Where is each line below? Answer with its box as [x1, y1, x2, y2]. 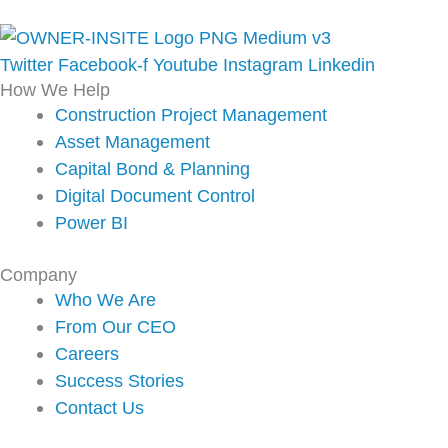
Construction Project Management [54, 103, 327, 125]
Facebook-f [58, 53, 148, 75]
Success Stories [54, 370, 184, 392]
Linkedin [308, 53, 375, 75]
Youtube [153, 53, 218, 75]
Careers [54, 343, 119, 365]
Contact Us [54, 397, 144, 419]
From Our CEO [54, 316, 176, 338]
